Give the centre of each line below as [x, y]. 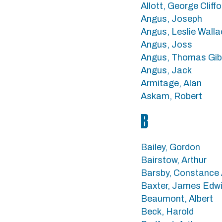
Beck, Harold [167, 212]
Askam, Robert [171, 96]
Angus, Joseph [171, 19]
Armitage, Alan [171, 83]
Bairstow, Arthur [174, 160]
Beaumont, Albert [177, 199]
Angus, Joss [166, 45]
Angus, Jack [166, 70]
